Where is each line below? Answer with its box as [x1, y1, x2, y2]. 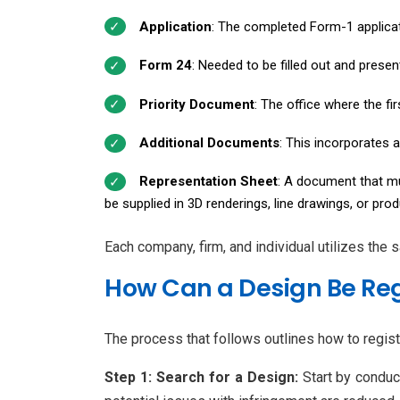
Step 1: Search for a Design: [104, 369, 303, 387]
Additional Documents [138, 135, 279, 152]
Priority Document [138, 96, 254, 112]
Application [138, 18, 212, 35]
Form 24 [138, 57, 192, 74]
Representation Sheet [138, 173, 278, 190]
